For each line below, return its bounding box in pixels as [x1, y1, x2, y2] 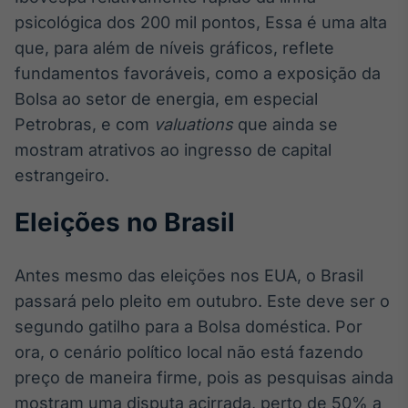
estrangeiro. [15, 166, 109, 185]
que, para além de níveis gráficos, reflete [15, 38, 334, 57]
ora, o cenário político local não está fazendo [15, 342, 363, 362]
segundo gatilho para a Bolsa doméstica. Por [15, 317, 362, 336]
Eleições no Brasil [15, 207, 235, 238]
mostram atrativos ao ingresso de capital [15, 140, 331, 159]
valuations [154, 115, 233, 134]
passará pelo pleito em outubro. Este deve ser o [15, 291, 390, 311]
